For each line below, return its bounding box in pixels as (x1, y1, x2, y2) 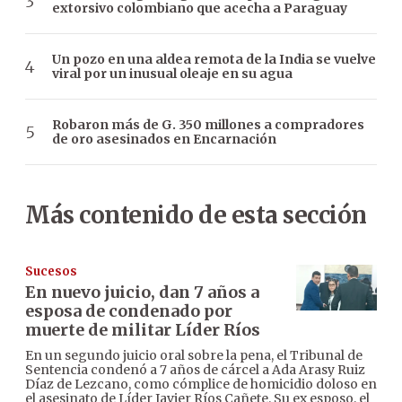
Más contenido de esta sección (25, 200, 367, 231)
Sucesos (25, 264, 77, 280)
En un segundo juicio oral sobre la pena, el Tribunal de (25, 347, 363, 364)
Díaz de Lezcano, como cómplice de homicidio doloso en (25, 376, 377, 393)
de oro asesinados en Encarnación (52, 131, 276, 148)
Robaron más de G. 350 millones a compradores (52, 117, 364, 134)
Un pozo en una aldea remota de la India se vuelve (52, 51, 376, 68)
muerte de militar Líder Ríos (25, 319, 260, 341)
